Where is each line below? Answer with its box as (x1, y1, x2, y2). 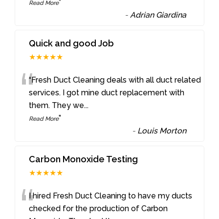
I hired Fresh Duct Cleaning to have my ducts (29, 191, 193, 201)
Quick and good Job (29, 38, 114, 49)
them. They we (29, 101, 85, 110)
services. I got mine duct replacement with (29, 88, 185, 98)
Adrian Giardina (130, 10, 187, 20)
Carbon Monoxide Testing (29, 154, 138, 165)
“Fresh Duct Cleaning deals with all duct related (29, 75, 201, 85)
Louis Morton (137, 126, 187, 136)
